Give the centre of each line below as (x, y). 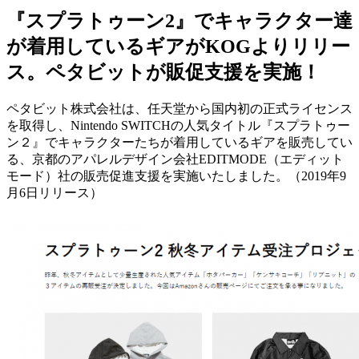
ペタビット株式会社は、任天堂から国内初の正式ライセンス (179, 108)
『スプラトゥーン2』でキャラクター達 (179, 20)
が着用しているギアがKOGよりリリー (178, 46)
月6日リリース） (54, 192)
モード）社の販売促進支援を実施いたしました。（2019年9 (176, 175)
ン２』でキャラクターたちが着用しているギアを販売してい (179, 142)
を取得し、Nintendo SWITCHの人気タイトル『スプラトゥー (178, 125)
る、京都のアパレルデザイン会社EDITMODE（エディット (175, 159)
